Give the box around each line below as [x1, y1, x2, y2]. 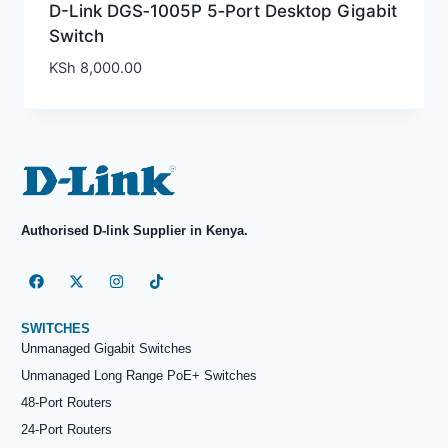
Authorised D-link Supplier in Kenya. [21, 223, 252, 239]
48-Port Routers [21, 394, 112, 410]
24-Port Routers [21, 421, 112, 437]
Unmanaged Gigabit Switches [21, 340, 192, 356]
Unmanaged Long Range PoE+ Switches [21, 367, 257, 383]
